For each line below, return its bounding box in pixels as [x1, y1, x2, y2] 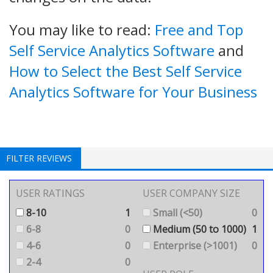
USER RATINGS [16, 186, 85, 200]
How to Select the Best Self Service [9, 60, 242, 81]
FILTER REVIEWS [6, 152, 72, 164]
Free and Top [155, 19, 243, 40]
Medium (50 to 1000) [151, 222, 246, 236]
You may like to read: [9, 19, 155, 40]
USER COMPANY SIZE [143, 186, 240, 200]
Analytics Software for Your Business [9, 81, 257, 102]
